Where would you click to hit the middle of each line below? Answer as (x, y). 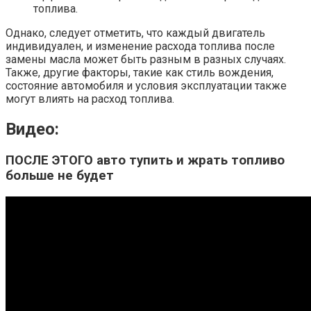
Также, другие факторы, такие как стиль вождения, (140, 73)
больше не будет (60, 176)
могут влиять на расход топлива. (90, 99)
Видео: (32, 129)
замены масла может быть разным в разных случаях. (146, 60)
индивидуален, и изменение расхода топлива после (140, 47)
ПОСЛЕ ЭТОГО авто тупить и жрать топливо (145, 161)
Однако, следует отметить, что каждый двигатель (135, 33)
